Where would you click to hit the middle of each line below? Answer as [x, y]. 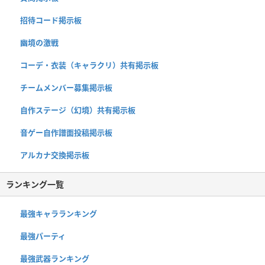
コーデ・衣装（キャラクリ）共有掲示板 [89, 65]
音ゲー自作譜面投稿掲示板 [66, 132]
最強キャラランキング [59, 213]
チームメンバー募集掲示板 [66, 87]
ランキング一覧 [35, 184]
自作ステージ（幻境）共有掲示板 [78, 110]
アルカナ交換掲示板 [55, 155]
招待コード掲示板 [51, 20]
